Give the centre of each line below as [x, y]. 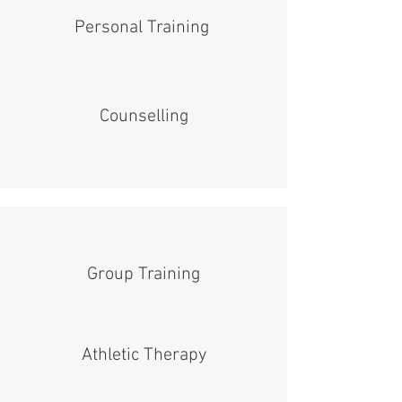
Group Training [144, 275]
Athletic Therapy [144, 355]
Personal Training [144, 28]
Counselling [144, 117]
